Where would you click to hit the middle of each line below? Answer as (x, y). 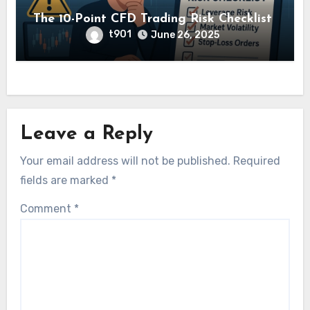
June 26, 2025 (185, 35)
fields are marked (66, 180)
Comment (47, 208)
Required (257, 161)
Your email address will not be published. (126, 161)
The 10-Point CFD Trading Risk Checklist (152, 19)
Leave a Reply (87, 135)
